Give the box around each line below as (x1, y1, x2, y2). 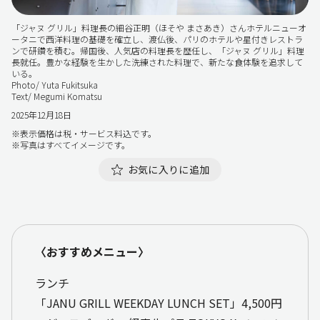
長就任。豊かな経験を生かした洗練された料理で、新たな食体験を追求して (11, 55, 303, 68)
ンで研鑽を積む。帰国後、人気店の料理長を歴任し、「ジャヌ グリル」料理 (11, 44, 304, 56)
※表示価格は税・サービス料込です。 (11, 126, 156, 139)
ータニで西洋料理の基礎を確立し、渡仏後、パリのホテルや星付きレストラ (11, 32, 303, 45)
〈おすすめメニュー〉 (35, 242, 149, 260)
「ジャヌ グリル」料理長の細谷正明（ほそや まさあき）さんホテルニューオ (11, 21, 306, 34)
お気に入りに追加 (127, 161, 210, 176)
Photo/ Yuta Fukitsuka (11, 78, 98, 91)
